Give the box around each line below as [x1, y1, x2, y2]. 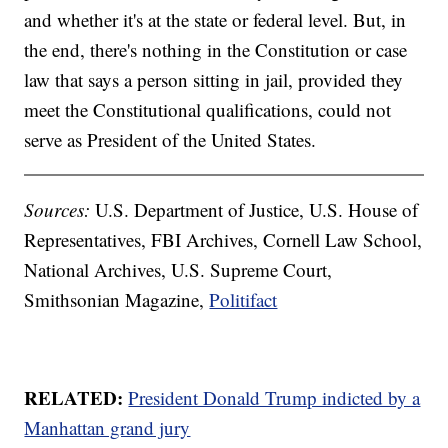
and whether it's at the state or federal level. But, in [24, 6, 407, 32]
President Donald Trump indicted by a [128, 384, 421, 410]
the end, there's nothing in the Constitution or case [24, 36, 408, 62]
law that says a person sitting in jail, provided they [24, 66, 404, 92]
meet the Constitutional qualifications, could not [24, 96, 392, 122]
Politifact [209, 286, 278, 312]
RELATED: [24, 383, 124, 411]
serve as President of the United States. [24, 126, 317, 152]
